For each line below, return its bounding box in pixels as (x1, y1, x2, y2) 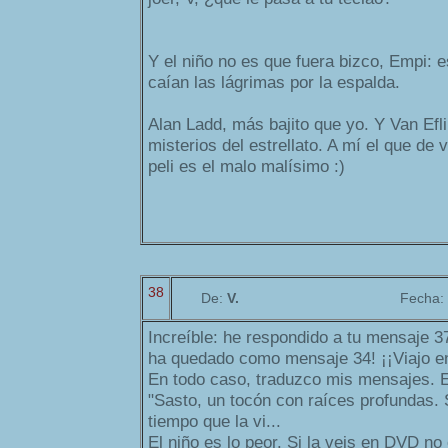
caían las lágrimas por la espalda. (148, 73, 400, 93)
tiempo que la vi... (148, 412, 281, 432)
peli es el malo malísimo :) (148, 157, 345, 177)
